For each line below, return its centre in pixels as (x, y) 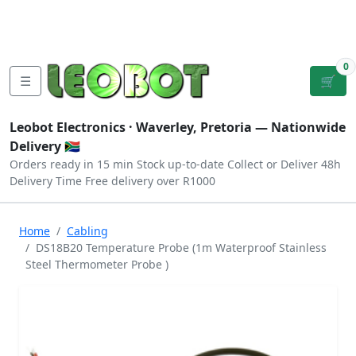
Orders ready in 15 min (72, 164)
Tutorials (39, 13)
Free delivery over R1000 (150, 181)
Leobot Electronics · (73, 127)
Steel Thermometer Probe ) (97, 264)
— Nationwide (299, 127)
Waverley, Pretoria (194, 127)
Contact (159, 13)
